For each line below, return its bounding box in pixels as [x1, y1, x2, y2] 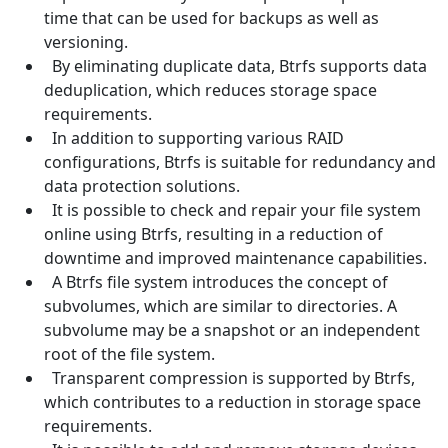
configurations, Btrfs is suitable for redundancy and [44, 150, 436, 173]
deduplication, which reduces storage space [44, 78, 377, 101]
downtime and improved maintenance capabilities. [44, 246, 427, 269]
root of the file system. [44, 342, 215, 365]
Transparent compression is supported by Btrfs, [48, 366, 415, 389]
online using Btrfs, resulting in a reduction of [44, 222, 383, 245]
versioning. [44, 30, 128, 53]
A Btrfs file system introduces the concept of [48, 270, 388, 293]
